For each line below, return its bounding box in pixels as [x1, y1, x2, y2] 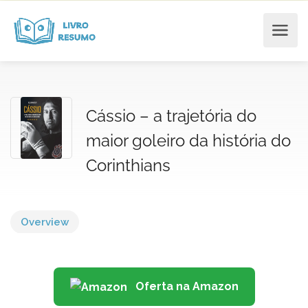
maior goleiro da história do [86, 131, 291, 151]
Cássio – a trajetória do [86, 106, 256, 126]
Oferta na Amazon [132, 280, 239, 293]
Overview [21, 216, 69, 228]
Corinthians [86, 155, 170, 175]
